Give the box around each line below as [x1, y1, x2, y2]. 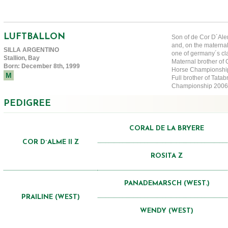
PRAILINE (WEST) [21, 193, 80, 201]
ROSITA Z [151, 152, 183, 159]
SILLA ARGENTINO [4, 46, 59, 53]
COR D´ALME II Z [22, 138, 79, 146]
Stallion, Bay [4, 54, 40, 62]
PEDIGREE [4, 99, 51, 108]
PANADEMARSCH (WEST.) [124, 180, 210, 187]
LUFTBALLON [4, 32, 65, 41]
